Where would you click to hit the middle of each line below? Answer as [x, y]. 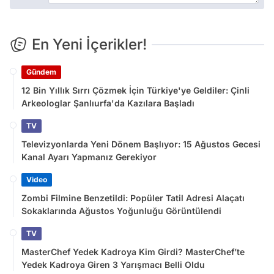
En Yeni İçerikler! [89, 44]
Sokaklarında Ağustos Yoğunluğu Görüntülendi [121, 210]
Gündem [41, 72]
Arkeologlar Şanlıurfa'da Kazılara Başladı [108, 103]
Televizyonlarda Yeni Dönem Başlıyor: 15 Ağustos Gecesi [141, 144]
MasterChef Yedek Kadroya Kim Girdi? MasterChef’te [133, 251]
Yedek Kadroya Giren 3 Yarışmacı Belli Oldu [113, 264]
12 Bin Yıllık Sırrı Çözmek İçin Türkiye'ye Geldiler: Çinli [135, 90]
